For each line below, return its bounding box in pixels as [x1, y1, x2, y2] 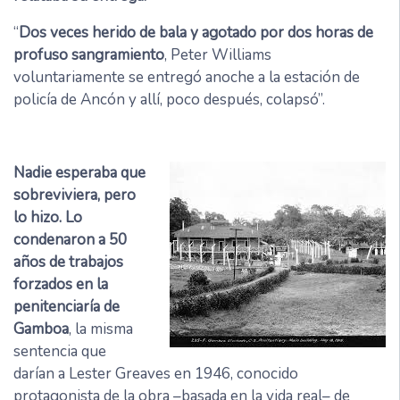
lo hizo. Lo [13, 207, 82, 229]
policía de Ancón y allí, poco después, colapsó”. [13, 89, 325, 111]
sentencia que [13, 341, 106, 362]
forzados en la [13, 274, 108, 296]
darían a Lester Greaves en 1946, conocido [13, 363, 298, 385]
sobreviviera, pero [13, 185, 136, 206]
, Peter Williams [164, 45, 271, 66]
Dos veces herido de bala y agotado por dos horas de [19, 22, 373, 44]
